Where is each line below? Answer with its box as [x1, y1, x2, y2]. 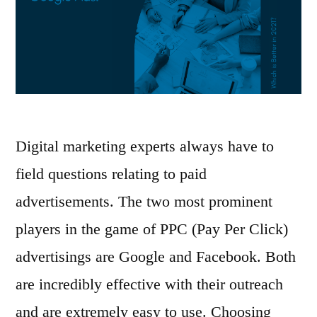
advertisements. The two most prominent [16, 192, 272, 210]
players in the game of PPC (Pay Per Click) [16, 219, 288, 238]
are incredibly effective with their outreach [16, 275, 283, 293]
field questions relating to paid [16, 164, 207, 183]
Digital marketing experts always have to [16, 137, 274, 155]
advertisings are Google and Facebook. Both [16, 247, 296, 265]
